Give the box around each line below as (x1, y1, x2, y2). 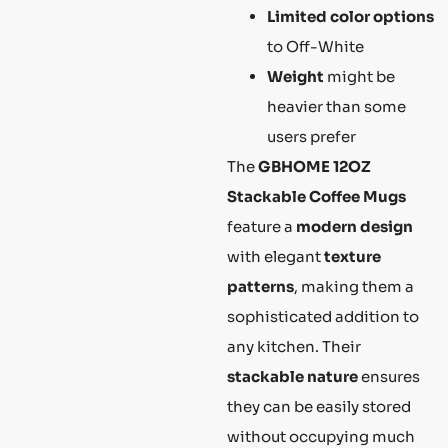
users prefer (267, 127, 356, 147)
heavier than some (267, 97, 406, 117)
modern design (296, 217, 413, 237)
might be (324, 67, 395, 87)
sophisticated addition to (227, 307, 419, 327)
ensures (358, 367, 420, 387)
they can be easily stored (227, 397, 411, 417)
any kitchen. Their (227, 337, 361, 357)
